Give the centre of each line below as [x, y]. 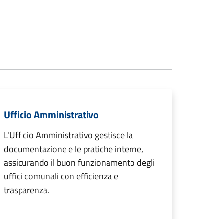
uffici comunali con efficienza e [61, 176]
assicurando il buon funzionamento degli [79, 163]
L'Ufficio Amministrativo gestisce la [68, 135]
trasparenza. [27, 190]
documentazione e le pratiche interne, [74, 149]
